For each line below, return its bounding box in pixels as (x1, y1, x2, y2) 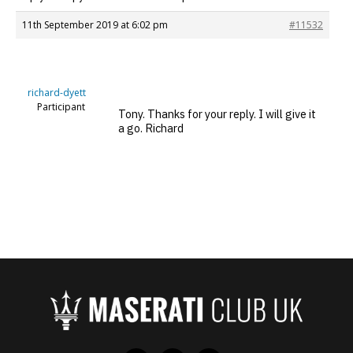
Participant (37, 100, 85, 114)
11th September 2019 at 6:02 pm (22, 18, 168, 32)
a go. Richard (118, 120, 184, 136)
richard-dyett (27, 86, 86, 100)
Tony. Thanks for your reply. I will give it (118, 106, 316, 121)
